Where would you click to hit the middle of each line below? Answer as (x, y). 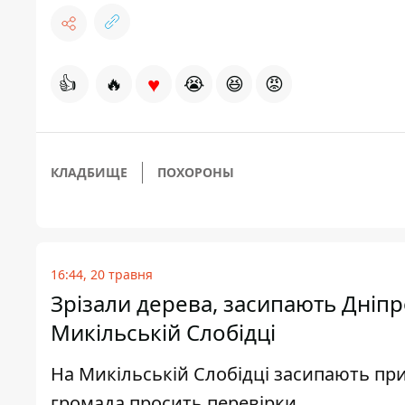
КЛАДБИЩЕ (89, 173)
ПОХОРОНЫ (196, 173)
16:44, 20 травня (102, 275)
